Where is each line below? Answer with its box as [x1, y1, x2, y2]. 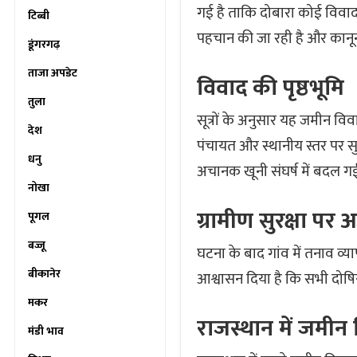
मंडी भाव [28, 322, 64, 340]
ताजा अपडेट [28, 64, 77, 82]
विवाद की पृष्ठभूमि [197, 69, 344, 107]
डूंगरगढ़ [28, 35, 60, 53]
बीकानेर [28, 265, 61, 283]
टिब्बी [28, 6, 49, 25]
